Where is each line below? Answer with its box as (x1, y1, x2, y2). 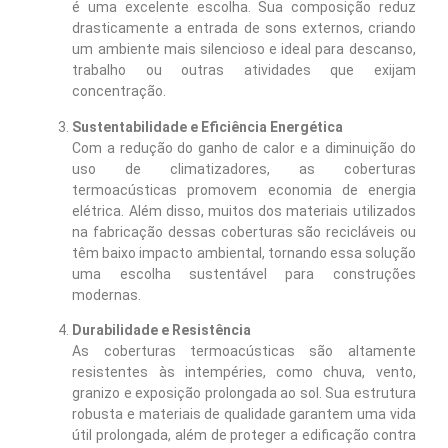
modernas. (72, 286, 142, 303)
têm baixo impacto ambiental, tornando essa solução (72, 244, 416, 261)
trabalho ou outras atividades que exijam (72, 62, 416, 79)
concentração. (72, 83, 167, 100)
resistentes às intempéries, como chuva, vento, (72, 364, 416, 381)
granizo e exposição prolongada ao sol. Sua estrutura (72, 385, 416, 402)
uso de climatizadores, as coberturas (72, 160, 416, 177)
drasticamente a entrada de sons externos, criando (72, 20, 416, 37)
